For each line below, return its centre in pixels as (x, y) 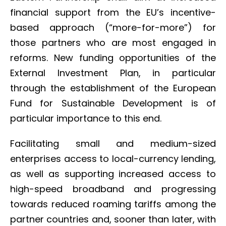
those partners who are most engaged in (113, 43)
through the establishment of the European (113, 88)
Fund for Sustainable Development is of (113, 103)
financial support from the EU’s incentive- (113, 12)
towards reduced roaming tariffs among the (113, 204)
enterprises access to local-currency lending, (113, 159)
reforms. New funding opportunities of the (113, 58)
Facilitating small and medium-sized (113, 144)
